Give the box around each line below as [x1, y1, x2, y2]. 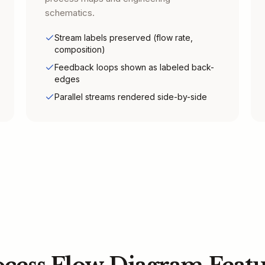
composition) [54, 44, 105, 54]
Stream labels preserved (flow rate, [54, 33, 193, 43]
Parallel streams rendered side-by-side [54, 92, 207, 102]
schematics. [45, 7, 95, 18]
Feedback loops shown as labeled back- [54, 62, 214, 72]
